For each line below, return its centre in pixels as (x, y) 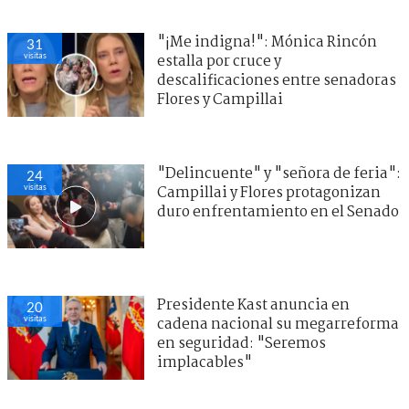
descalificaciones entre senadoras (277, 81)
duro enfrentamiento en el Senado (278, 213)
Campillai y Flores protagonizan (269, 194)
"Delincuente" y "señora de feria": (279, 174)
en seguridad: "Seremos (241, 344)
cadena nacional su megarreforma (278, 325)
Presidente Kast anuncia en (253, 306)
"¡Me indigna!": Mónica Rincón (267, 43)
